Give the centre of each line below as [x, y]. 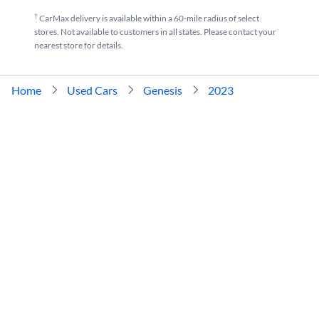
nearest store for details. [79, 45]
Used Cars [92, 90]
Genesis [163, 90]
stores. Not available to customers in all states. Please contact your [155, 31]
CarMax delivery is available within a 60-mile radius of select [148, 18]
